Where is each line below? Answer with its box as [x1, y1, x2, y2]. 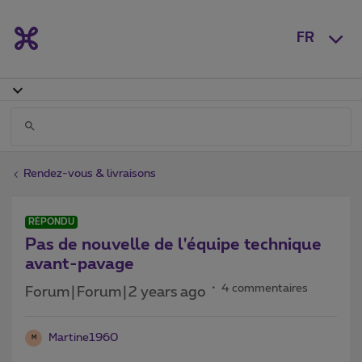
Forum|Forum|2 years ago [25, 284, 206, 300]
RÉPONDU [28, 217, 74, 226]
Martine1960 [48, 331, 118, 343]
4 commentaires [221, 282, 308, 294]
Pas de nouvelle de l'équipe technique [25, 236, 322, 253]
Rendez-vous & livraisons [23, 167, 156, 179]
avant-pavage [25, 255, 134, 272]
